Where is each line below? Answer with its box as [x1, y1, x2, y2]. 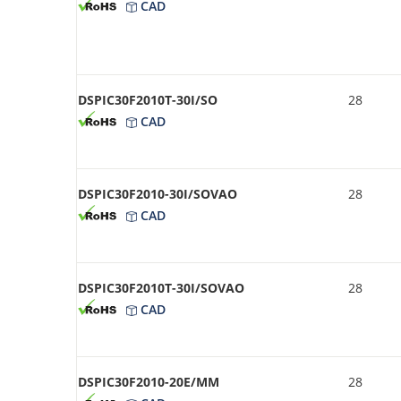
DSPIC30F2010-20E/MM [78, 372, 219, 390]
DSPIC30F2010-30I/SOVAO [78, 184, 237, 202]
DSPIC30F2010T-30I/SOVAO [78, 278, 244, 296]
